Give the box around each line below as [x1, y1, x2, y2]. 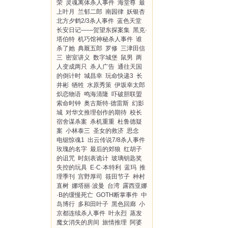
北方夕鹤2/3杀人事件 [56, 17, 114, 24]
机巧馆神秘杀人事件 [78, 36, 133, 43]
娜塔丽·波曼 [72, 182, 104, 189]
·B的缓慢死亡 [56, 191, 93, 198]
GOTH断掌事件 [96, 191, 138, 198]
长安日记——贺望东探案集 [56, 26, 130, 34]
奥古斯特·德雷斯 [84, 100, 129, 107]
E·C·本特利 [90, 164, 121, 171]
